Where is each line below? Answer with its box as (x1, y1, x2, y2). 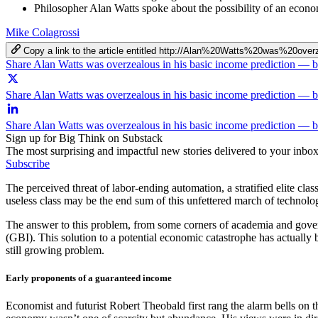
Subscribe (6, 157, 50, 170)
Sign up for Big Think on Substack (6, 131, 163, 144)
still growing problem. (6, 243, 104, 256)
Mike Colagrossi (6, 26, 79, 38)
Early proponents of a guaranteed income (6, 272, 172, 283)
